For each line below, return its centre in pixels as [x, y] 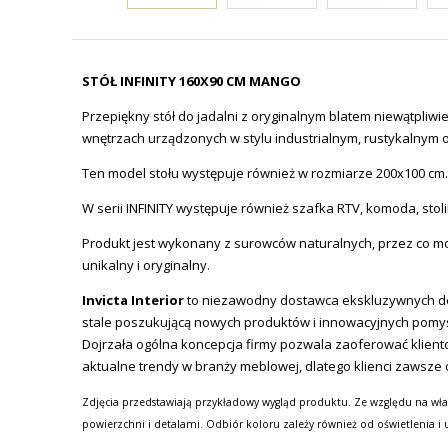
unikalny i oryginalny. [146, 265]
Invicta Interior [133, 300]
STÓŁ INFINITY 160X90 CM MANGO [191, 81]
